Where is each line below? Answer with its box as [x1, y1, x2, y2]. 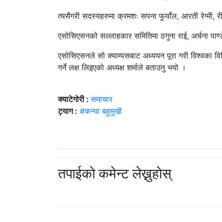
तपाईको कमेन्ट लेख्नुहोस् [58, 165, 171, 182]
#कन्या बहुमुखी [80, 106, 122, 116]
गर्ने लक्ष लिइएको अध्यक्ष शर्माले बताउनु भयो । [58, 62, 186, 73]
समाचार [91, 94, 112, 105]
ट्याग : [58, 106, 77, 116]
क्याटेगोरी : [58, 94, 91, 105]
